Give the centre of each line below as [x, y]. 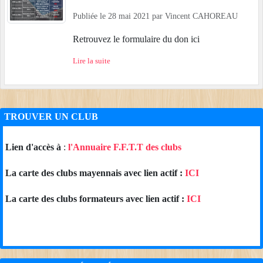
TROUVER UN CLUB [51, 117]
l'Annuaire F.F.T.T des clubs [125, 147]
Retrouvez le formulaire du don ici [139, 39]
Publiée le [90, 16]
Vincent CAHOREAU [201, 16]
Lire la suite [92, 61]
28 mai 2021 [129, 16]
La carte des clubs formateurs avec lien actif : [96, 199]
